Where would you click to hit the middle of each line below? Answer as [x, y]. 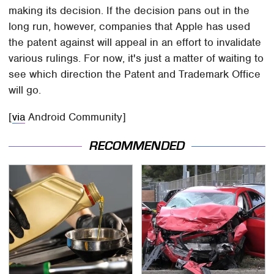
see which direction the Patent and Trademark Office [135, 74]
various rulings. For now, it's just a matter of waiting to [136, 58]
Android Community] [76, 117]
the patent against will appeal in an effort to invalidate [135, 43]
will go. [25, 90]
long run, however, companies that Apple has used [130, 27]
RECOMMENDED [137, 146]
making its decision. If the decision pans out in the [129, 11]
